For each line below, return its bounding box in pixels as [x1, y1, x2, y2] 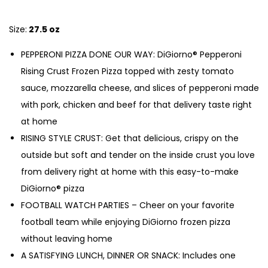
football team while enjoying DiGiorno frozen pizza [21, 215, 230, 228]
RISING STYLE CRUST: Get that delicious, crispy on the [21, 132, 239, 144]
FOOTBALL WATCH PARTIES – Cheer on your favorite [21, 199, 234, 211]
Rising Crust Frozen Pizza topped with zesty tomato [21, 65, 234, 77]
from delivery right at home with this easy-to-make [21, 165, 239, 178]
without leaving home [21, 232, 112, 245]
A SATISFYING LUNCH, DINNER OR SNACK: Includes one [21, 249, 236, 261]
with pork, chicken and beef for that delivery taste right [21, 98, 252, 111]
